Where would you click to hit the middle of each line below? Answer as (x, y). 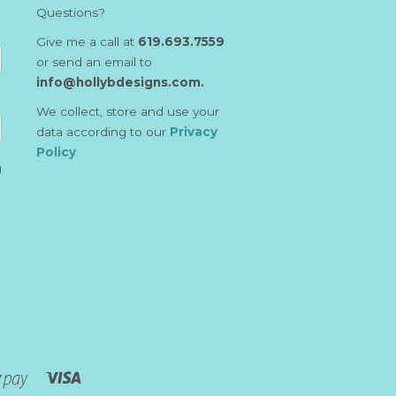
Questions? (72, 13)
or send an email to (94, 62)
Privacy (194, 132)
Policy (56, 152)
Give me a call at (87, 42)
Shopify (50, 377)
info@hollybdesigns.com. (120, 83)
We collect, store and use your (128, 112)
